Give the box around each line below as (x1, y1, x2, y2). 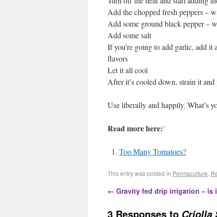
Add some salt (108, 30, 151, 40)
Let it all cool (108, 65, 148, 75)
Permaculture (172, 169, 208, 177)
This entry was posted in (108, 169, 172, 177)
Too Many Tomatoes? (119, 146, 186, 156)
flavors (108, 53, 128, 63)
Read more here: (108, 123, 163, 134)
